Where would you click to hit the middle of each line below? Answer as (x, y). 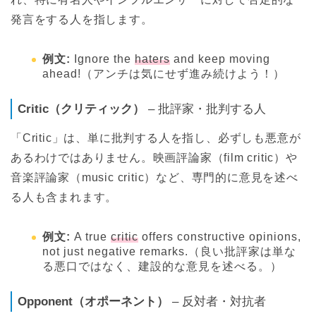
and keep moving (220, 59)
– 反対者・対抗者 (217, 301)
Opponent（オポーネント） (93, 301)
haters (152, 59)
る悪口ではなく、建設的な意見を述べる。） (162, 266)
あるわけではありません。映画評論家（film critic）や (154, 157)
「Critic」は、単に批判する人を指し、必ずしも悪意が (156, 138)
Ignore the (103, 59)
